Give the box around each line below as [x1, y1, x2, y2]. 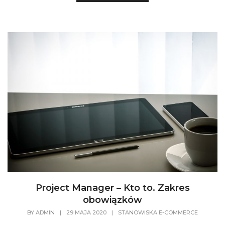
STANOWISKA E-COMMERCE [118, 209, 198, 216]
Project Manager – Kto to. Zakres [35, 182, 190, 194]
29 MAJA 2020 [66, 209, 106, 216]
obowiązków [83, 194, 142, 206]
